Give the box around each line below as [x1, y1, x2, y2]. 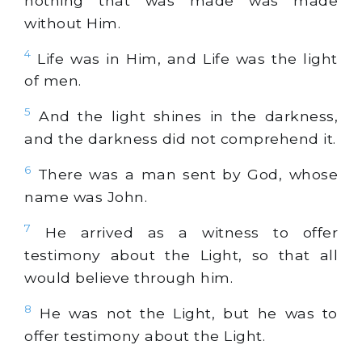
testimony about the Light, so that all [24, 246, 338, 264]
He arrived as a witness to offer [31, 224, 338, 242]
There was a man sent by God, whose [31, 166, 338, 183]
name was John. [24, 188, 147, 206]
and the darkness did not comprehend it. [24, 130, 336, 148]
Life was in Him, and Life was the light [31, 49, 338, 67]
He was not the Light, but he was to [32, 304, 338, 322]
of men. [24, 72, 82, 90]
